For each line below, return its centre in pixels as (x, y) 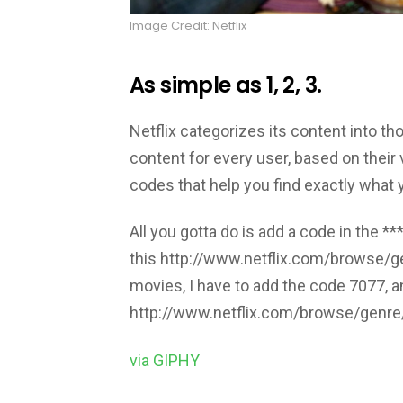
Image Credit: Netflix (188, 26)
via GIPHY (165, 360)
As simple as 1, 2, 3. (226, 85)
